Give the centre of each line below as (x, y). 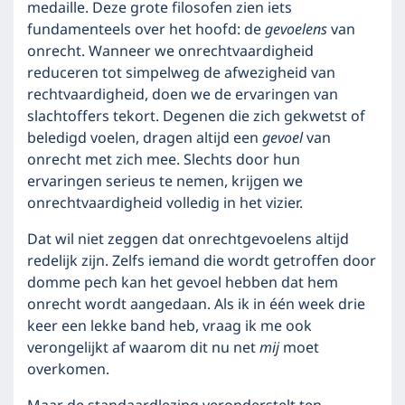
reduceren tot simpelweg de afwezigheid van (181, 73)
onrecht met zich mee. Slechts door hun (164, 160)
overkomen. (68, 370)
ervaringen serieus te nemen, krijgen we (165, 182)
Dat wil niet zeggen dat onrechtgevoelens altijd (188, 240)
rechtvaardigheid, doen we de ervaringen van (183, 95)
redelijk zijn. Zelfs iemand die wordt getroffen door (202, 261)
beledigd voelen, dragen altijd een (145, 138)
